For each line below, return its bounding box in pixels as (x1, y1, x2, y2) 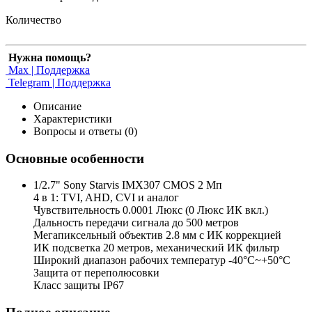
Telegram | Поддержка (6, 76, 111, 88)
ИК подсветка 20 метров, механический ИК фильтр (33, 242, 279, 254)
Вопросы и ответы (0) (33, 125, 137, 137)
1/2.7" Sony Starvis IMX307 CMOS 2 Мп (33, 179, 222, 192)
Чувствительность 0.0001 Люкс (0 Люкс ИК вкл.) (33, 204, 268, 217)
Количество (6, 13, 61, 26)
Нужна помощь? (8, 51, 91, 63)
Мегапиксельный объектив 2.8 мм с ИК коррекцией (33, 229, 281, 242)
